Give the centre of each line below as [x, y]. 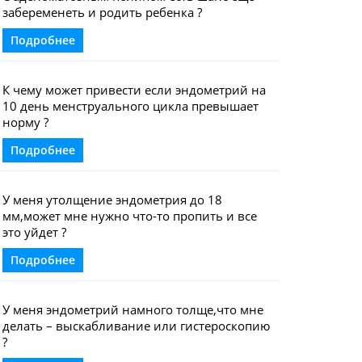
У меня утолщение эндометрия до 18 [112, 200]
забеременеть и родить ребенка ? [102, 12]
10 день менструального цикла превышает [130, 106]
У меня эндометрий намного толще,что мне [133, 309]
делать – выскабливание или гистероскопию [136, 326]
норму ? [25, 122]
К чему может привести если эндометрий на [134, 90]
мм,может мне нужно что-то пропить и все [129, 216]
